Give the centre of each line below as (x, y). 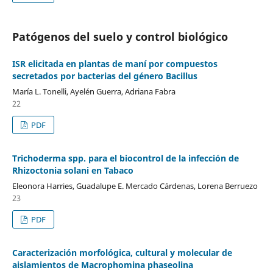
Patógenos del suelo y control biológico (120, 36)
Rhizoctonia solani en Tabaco (73, 170)
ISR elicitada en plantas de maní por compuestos (115, 63)
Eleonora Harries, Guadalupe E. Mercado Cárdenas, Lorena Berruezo (135, 186)
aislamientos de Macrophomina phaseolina (102, 264)
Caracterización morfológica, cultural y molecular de (122, 252)
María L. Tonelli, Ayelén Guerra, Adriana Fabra (94, 91)
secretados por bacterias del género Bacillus (105, 76)
